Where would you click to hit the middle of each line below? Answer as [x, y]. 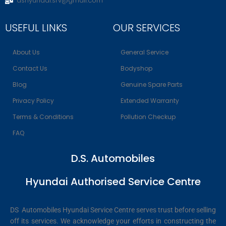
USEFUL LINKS [36, 28]
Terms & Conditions [43, 117]
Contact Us [30, 69]
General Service [145, 52]
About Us [26, 52]
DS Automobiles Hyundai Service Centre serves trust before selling [113, 210]
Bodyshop [136, 69]
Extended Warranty [150, 101]
